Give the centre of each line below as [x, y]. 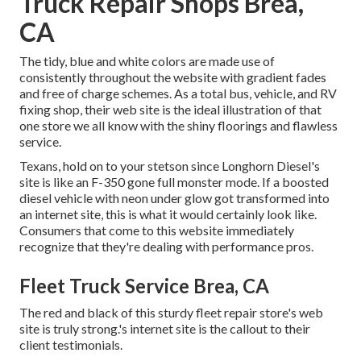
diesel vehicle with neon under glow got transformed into [174, 198]
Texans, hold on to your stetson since [120, 166]
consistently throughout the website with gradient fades [173, 77]
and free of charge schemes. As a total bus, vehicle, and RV [178, 93]
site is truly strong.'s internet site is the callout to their [165, 329]
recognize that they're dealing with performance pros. [166, 247]
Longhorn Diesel [266, 166]
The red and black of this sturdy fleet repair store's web [171, 313]
